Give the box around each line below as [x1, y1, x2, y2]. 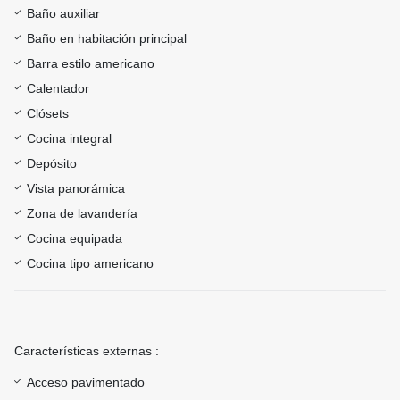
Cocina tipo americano [27, 256, 154, 271]
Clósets [27, 106, 69, 121]
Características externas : [14, 344, 159, 359]
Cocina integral [27, 131, 112, 146]
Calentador [27, 81, 89, 96]
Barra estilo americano [27, 56, 154, 71]
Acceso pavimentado [27, 375, 145, 390]
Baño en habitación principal [27, 31, 187, 46]
